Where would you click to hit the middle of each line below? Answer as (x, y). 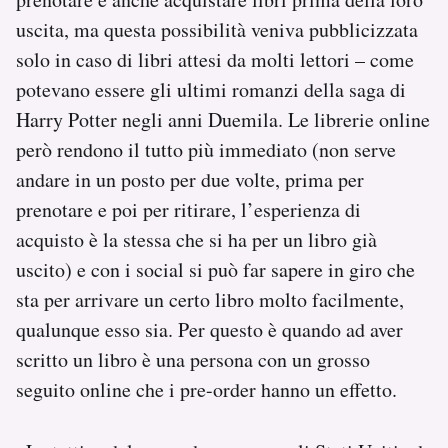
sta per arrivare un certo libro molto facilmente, (210, 299)
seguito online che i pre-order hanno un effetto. (206, 389)
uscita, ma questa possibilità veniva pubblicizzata (217, 29)
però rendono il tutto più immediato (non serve (206, 149)
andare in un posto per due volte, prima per (190, 179)
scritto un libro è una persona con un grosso (193, 359)
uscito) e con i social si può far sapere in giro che (215, 269)
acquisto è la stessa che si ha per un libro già (196, 239)
